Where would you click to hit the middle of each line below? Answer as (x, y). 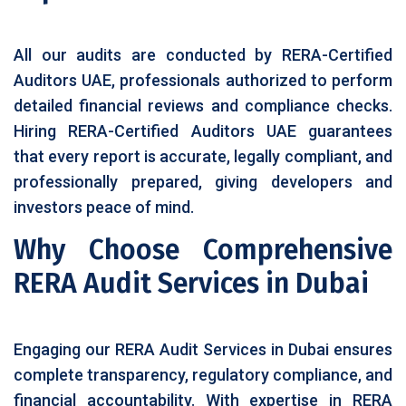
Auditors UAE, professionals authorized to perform (203, 80)
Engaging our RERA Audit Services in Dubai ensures (203, 349)
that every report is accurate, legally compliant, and (203, 156)
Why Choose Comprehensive (203, 250)
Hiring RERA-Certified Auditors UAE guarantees (203, 131)
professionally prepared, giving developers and (203, 182)
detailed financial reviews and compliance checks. (203, 106)
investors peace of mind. (104, 207)
